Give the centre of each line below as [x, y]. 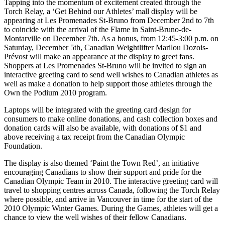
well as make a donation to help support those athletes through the [108, 84]
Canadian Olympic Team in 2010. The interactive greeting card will [111, 181]
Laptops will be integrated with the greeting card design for [97, 110]
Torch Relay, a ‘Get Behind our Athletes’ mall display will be [101, 12]
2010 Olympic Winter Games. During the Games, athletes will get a [111, 208]
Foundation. [23, 146]
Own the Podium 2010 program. [55, 93]
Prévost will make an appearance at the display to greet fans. [99, 57]
